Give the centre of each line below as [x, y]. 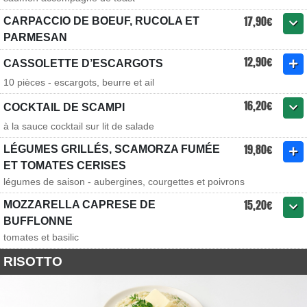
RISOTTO [33, 261]
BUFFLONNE [38, 221]
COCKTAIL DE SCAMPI [64, 107]
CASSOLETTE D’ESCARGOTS [83, 63]
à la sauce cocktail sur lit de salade [79, 126]
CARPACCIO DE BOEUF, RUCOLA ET [101, 21]
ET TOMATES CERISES [65, 165]
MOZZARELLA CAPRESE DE [79, 205]
